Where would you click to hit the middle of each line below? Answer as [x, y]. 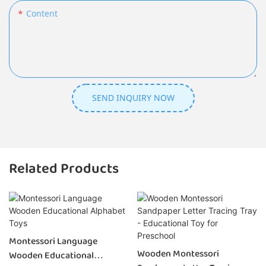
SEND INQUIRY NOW [133, 98]
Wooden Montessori [178, 254]
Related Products [64, 169]
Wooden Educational [51, 255]
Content [42, 14]
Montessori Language [53, 241]
